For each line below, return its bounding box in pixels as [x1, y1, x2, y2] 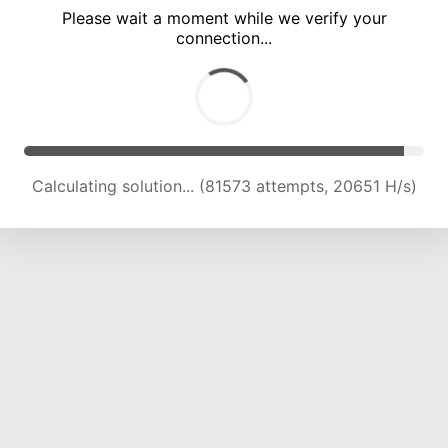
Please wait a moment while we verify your [61, 8, 387, 29]
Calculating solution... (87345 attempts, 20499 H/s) [28, 176, 420, 197]
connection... [176, 28, 272, 49]
